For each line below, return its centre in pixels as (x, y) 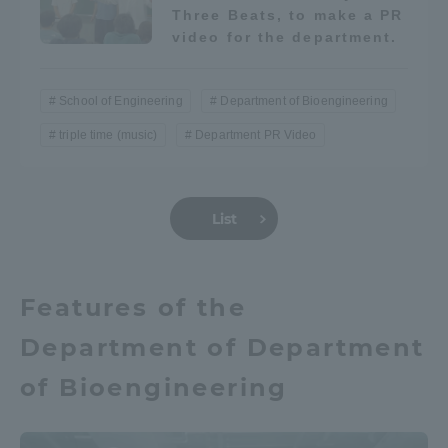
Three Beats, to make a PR (288, 15)
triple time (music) (108, 135)
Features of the (133, 308)
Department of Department (222, 348)
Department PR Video (256, 135)
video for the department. (285, 37)
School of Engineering (121, 101)
